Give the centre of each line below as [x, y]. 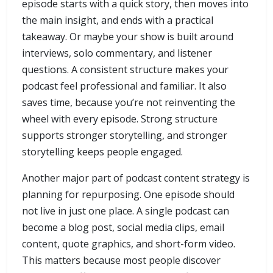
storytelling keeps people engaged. [102, 152]
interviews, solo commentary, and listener [117, 53]
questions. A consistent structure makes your [125, 70]
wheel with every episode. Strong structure [120, 119]
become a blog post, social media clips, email [123, 228]
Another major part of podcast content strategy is [136, 178]
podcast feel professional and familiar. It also [124, 86]
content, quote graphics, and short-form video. [129, 244]
